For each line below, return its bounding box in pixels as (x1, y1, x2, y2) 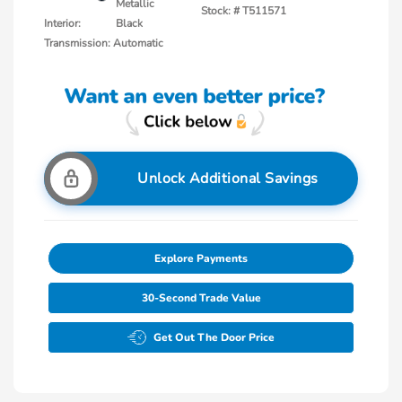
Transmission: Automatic (44, 35, 163, 50)
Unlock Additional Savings (137, 169, 319, 189)
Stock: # (201, 3, 240, 18)
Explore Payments (154, 251, 248, 267)
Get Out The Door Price (153, 330, 275, 345)
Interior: (44, 15, 81, 31)
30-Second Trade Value (141, 291, 261, 306)
